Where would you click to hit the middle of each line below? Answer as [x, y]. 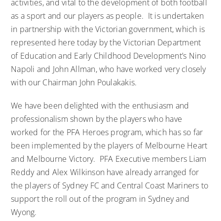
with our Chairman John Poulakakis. [74, 82]
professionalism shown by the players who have [97, 119]
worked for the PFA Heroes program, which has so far [107, 132]
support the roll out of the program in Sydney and [100, 199]
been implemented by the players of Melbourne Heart [109, 145]
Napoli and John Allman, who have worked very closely [109, 69]
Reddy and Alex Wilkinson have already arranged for [105, 172]
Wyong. [24, 212]
